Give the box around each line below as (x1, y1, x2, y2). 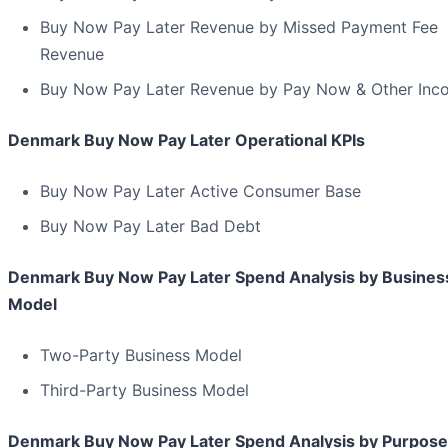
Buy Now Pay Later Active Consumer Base (40, 181, 361, 202)
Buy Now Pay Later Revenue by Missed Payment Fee (40, 17, 438, 38)
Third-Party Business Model (40, 380, 249, 401)
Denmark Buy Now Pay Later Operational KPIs (8, 130, 365, 151)
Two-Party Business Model (40, 345, 242, 366)
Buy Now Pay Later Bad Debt (40, 216, 261, 237)
